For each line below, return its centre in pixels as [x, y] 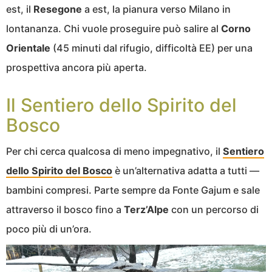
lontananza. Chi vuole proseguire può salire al [114, 28]
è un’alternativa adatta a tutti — [186, 170]
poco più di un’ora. [49, 229]
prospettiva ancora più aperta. [76, 67]
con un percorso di [214, 209]
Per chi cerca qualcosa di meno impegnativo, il [114, 151]
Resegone [58, 9]
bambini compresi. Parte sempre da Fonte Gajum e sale [133, 190]
